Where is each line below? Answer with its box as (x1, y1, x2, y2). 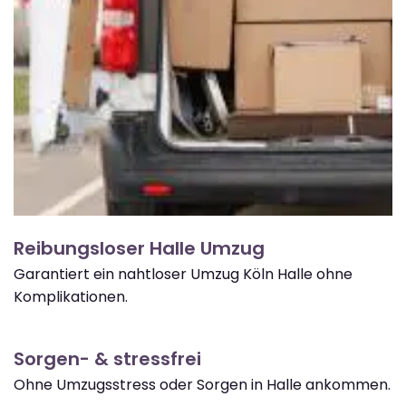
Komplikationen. (14, 285, 128, 307)
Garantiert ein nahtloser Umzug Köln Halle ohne (14, 263, 353, 285)
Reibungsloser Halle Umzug (14, 235, 265, 261)
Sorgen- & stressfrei (14, 345, 201, 372)
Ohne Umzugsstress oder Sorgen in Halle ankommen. (14, 373, 391, 395)
